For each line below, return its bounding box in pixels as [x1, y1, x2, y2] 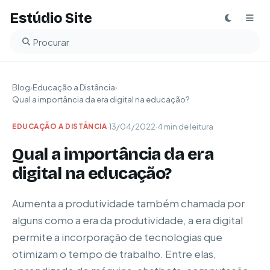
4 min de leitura [157, 121, 213, 131]
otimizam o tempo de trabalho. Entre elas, [12, 248, 216, 260]
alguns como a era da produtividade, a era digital [12, 214, 243, 227]
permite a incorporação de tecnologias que [12, 231, 222, 243]
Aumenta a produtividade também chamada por [12, 197, 245, 210]
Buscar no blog [19, 42, 85, 55]
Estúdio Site [10, 9, 92, 27]
